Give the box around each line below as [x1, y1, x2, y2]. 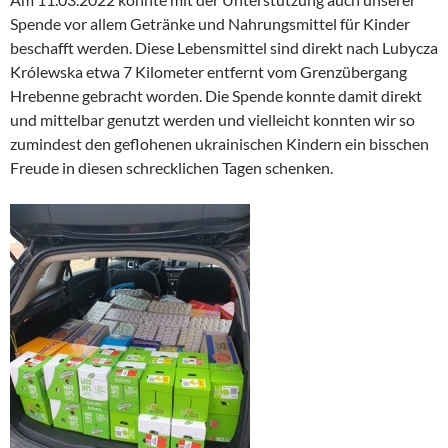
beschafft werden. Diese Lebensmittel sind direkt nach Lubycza [10, 38, 438, 58]
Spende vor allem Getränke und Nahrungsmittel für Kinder [10, 14, 410, 34]
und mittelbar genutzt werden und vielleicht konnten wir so [10, 110, 415, 130]
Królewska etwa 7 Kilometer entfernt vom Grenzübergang [10, 62, 407, 82]
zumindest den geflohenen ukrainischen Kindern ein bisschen [10, 134, 429, 154]
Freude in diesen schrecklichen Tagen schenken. [10, 158, 333, 178]
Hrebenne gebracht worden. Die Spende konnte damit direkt [10, 86, 422, 106]
